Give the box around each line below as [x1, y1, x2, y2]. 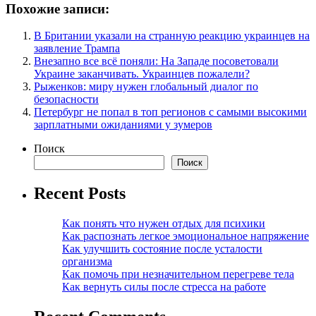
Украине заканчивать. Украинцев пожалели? [34, 68, 250, 80]
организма [62, 255, 112, 268]
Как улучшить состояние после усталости [62, 243, 262, 255]
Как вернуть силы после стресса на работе [62, 281, 266, 293]
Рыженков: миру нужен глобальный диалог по [34, 80, 258, 93]
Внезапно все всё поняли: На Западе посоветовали [34, 55, 279, 68]
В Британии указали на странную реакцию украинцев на [34, 30, 310, 42]
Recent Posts [34, 184, 126, 203]
